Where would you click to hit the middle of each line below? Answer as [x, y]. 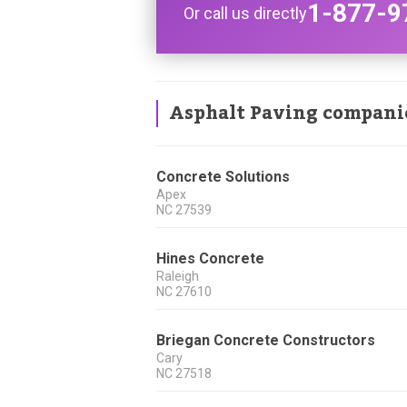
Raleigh [178, 277]
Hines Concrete [210, 259]
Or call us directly [245, 14]
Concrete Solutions [223, 177]
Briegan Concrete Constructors [266, 341]
